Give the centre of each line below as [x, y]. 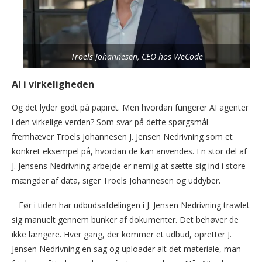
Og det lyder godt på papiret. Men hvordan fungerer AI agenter [130, 107]
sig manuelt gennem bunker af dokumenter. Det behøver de [125, 219]
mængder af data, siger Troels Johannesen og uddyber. [116, 180]
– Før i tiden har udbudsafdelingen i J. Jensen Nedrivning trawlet [131, 205]
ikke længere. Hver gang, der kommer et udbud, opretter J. [122, 234]
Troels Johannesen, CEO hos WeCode [137, 56]
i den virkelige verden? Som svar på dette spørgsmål [110, 122]
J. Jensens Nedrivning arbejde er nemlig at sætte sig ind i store [129, 166]
